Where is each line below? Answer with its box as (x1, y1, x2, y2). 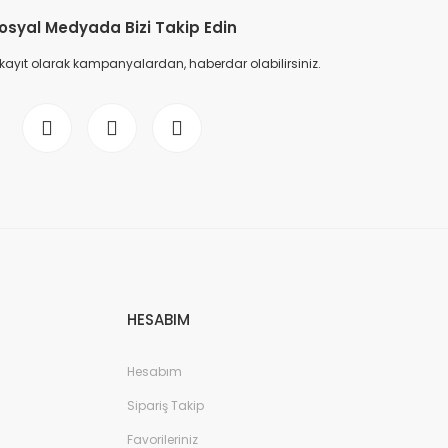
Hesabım (127, 362, 182, 380)
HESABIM (127, 308, 190, 330)
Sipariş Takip (127, 396, 204, 414)
